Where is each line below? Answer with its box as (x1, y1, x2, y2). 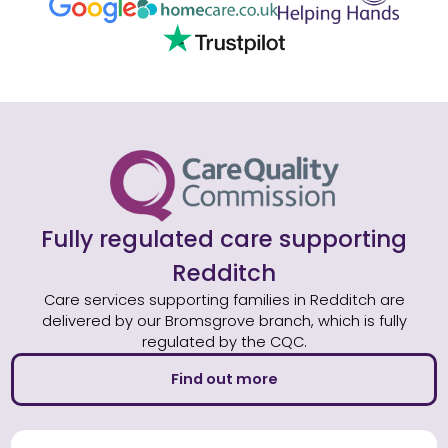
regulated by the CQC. (141, 332, 307, 353)
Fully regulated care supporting (41, 223, 407, 256)
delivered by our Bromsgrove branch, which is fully (41, 311, 407, 332)
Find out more (170, 369, 278, 390)
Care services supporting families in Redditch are (43, 290, 405, 311)
